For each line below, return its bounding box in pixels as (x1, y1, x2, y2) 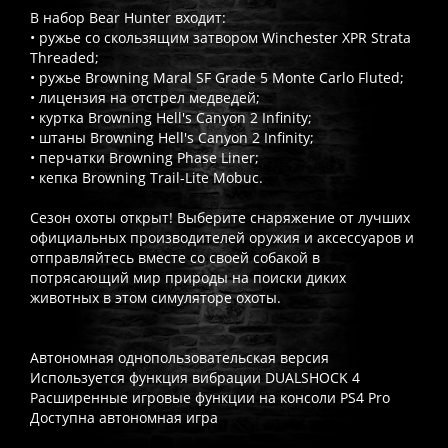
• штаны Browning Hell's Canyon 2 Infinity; (30, 127, 314, 147)
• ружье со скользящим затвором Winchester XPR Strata (30, 27, 411, 47)
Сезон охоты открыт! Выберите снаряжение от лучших (30, 207, 410, 227)
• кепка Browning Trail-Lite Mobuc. (30, 167, 263, 187)
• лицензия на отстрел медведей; (30, 87, 260, 107)
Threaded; (30, 47, 99, 67)
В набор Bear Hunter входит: (30, 7, 226, 27)
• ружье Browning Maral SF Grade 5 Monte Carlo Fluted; (30, 67, 404, 87)
